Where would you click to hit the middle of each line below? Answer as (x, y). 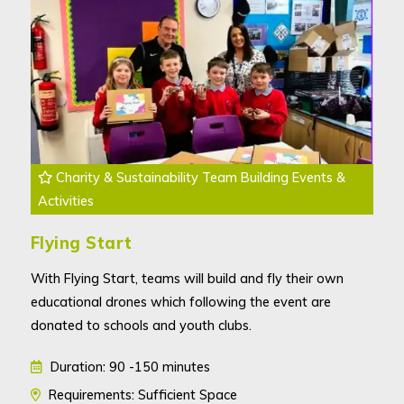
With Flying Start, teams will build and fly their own (187, 279)
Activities (65, 201)
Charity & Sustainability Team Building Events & (198, 178)
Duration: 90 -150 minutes (128, 367)
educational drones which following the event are (180, 302)
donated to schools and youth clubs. (141, 326)
